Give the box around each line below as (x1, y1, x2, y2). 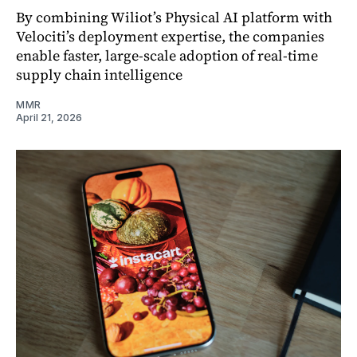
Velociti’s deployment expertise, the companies (16, 25, 324, 46)
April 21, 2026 (16, 111, 82, 124)
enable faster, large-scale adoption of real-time (16, 45, 318, 65)
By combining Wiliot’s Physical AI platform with (16, 6, 332, 27)
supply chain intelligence (16, 64, 182, 84)
